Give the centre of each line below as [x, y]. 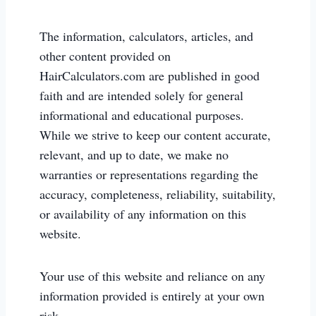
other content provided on [105, 56]
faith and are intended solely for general [141, 95]
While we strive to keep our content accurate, [155, 135]
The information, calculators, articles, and [146, 36]
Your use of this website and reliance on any [152, 276]
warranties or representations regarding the [149, 174]
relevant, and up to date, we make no [134, 154]
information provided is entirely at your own [152, 296]
